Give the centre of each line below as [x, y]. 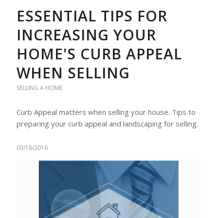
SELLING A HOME [39, 88]
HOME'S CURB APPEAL [99, 54]
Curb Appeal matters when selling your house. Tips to [106, 112]
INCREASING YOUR [86, 35]
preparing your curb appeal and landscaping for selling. [107, 123]
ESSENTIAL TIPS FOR [92, 16]
